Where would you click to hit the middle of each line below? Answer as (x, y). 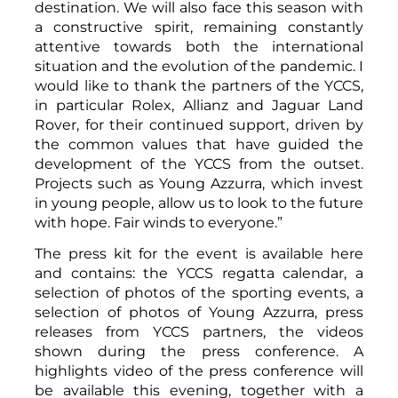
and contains (84, 273)
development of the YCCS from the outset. (199, 163)
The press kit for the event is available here (199, 253)
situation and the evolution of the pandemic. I (199, 66)
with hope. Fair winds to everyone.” (159, 222)
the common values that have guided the (199, 144)
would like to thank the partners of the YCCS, (199, 85)
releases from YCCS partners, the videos (199, 331)
